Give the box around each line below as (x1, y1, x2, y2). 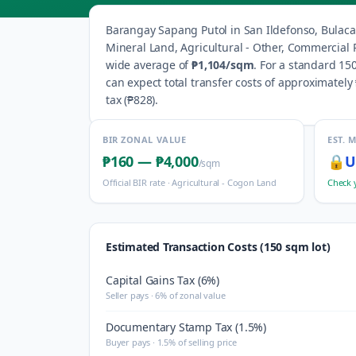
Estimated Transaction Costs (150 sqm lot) (106, 239, 331, 254)
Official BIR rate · (103, 176, 172, 188)
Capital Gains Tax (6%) (106, 273, 220, 288)
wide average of (106, 57, 189, 72)
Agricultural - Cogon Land (172, 176, 277, 188)
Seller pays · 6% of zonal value (106, 289, 226, 301)
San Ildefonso (243, 22, 315, 37)
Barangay (106, 22, 159, 37)
